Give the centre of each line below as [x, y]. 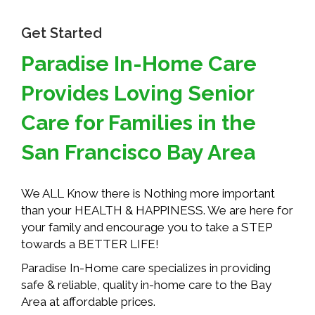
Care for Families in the [139, 122]
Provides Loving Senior [137, 93]
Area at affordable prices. [88, 301]
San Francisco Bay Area [138, 152]
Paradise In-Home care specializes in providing [146, 268]
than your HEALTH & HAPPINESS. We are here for [157, 210]
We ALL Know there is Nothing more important [148, 193]
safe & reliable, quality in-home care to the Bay [146, 284]
